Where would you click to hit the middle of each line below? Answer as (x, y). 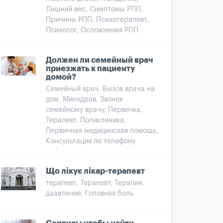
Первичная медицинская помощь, (102, 131)
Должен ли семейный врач (100, 60)
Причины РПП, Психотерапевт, (97, 20)
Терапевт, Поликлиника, (86, 120)
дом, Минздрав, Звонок (84, 100)
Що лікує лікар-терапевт (95, 171)
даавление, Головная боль (90, 194)
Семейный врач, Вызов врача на (100, 89)
